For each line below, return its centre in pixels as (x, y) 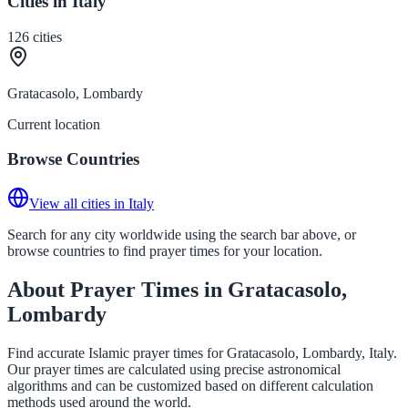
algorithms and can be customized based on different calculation (190, 385)
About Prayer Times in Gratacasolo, (177, 289)
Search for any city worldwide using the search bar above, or (182, 234)
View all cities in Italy (92, 203)
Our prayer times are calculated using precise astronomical (174, 369)
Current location (54, 124)
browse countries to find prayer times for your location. (165, 250)
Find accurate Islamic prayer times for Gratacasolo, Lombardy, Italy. (202, 352)
